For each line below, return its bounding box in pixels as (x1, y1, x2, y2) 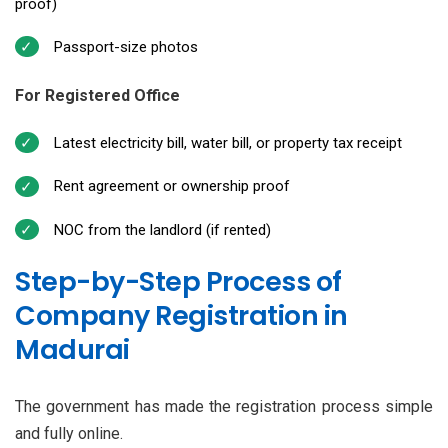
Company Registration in (15, 296, 348, 334)
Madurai (15, 330, 130, 368)
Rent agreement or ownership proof (53, 177, 290, 196)
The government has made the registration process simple (15, 396, 433, 416)
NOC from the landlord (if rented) (53, 220, 271, 239)
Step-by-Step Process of (15, 262, 342, 300)
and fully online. (15, 423, 123, 443)
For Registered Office (15, 85, 180, 105)
